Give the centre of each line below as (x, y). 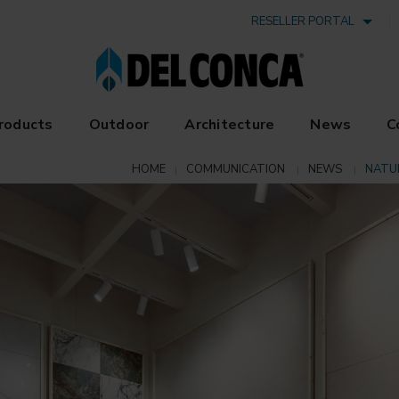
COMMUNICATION (236, 169)
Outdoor (119, 125)
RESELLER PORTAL (306, 21)
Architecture (230, 125)
